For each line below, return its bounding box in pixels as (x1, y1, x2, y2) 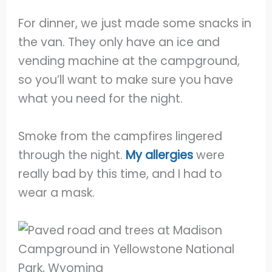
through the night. (18, 146, 126, 163)
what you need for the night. (18, 90, 183, 107)
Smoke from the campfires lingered (18, 127, 223, 144)
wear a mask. (18, 184, 98, 201)
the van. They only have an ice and (18, 34, 220, 51)
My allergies (126, 146, 194, 163)
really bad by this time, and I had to (18, 165, 223, 182)
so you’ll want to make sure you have (18, 72, 234, 89)
